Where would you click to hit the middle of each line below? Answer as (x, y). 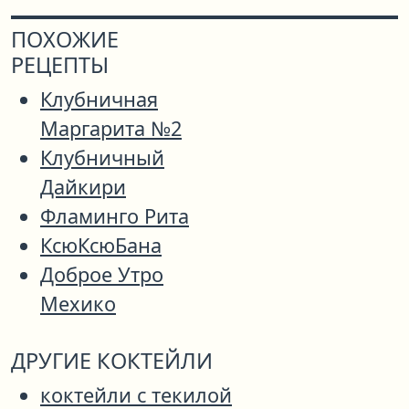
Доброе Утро (102, 275)
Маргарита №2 (111, 129)
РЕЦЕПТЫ (60, 65)
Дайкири (83, 187)
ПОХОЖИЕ (65, 40)
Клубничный (102, 158)
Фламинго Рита (115, 216)
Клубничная (99, 100)
